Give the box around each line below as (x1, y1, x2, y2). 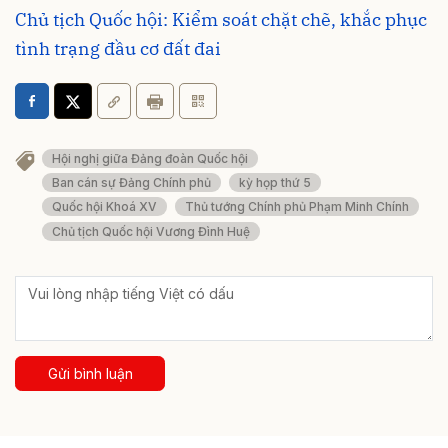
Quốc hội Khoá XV (52, 199, 157, 215)
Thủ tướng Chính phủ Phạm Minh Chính (185, 199, 409, 215)
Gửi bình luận (47, 364, 133, 382)
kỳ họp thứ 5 (239, 175, 311, 191)
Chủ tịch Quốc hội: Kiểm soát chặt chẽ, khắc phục (15, 7, 427, 31)
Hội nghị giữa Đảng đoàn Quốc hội (52, 151, 248, 167)
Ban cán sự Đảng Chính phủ (52, 175, 211, 191)
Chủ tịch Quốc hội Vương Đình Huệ (52, 223, 250, 239)
